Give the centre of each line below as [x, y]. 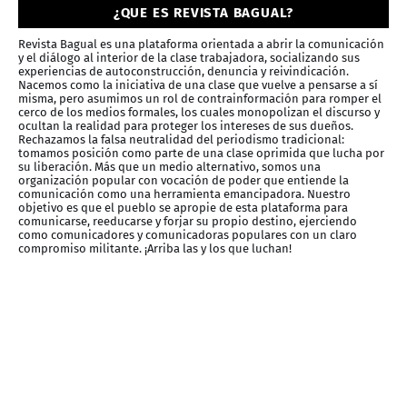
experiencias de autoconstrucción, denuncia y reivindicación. [184, 72]
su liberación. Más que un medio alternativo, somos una [169, 167]
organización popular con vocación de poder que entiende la [184, 181]
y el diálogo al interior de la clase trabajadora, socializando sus [189, 58]
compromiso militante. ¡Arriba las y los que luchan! [155, 249]
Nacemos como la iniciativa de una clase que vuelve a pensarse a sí [198, 85]
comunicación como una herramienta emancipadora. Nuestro [184, 194]
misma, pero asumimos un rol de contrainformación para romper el [200, 99]
